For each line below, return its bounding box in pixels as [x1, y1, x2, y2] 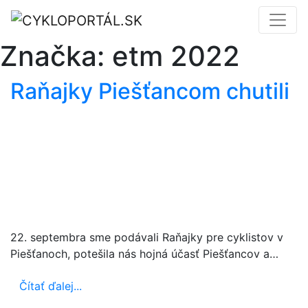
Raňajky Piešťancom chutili [10, 77, 289, 104]
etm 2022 [112, 38, 240, 73]
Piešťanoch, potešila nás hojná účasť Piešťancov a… [10, 246, 278, 261]
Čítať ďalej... [19, 278, 82, 293]
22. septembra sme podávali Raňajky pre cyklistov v [10, 230, 283, 244]
